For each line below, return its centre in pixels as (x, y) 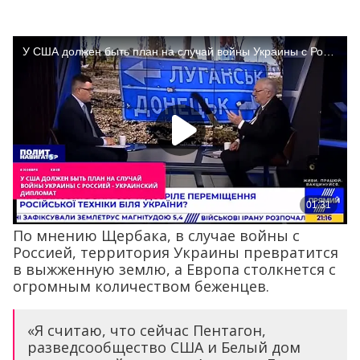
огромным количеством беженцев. (141, 286)
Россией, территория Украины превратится (176, 253)
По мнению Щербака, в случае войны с (156, 236)
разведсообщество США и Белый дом (164, 348)
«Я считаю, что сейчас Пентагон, (147, 331)
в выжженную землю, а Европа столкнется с (174, 270)
